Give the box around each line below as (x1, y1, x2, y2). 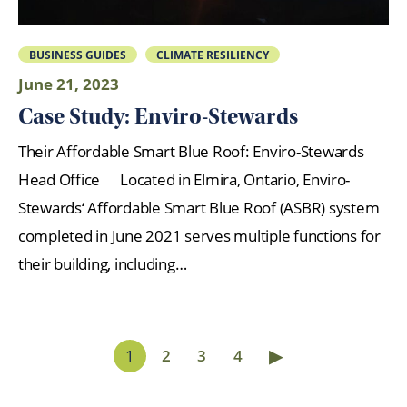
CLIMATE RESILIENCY (156, 46, 270, 62)
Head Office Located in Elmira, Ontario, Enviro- (18, 169, 351, 191)
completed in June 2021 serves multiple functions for (18, 225, 381, 247)
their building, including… (18, 253, 187, 275)
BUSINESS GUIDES (28, 46, 126, 62)
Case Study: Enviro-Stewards (18, 103, 298, 129)
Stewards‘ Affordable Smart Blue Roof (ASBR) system (18, 197, 380, 219)
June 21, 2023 (18, 74, 119, 95)
